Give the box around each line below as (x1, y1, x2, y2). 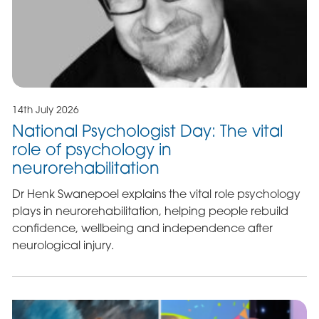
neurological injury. (11, 238, 114, 253)
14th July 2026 (11, 104, 79, 116)
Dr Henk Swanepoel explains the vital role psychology (11, 187, 300, 202)
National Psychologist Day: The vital (11, 120, 283, 140)
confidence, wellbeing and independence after (11, 221, 273, 236)
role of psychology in (11, 139, 172, 159)
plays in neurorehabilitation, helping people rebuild (11, 204, 288, 219)
